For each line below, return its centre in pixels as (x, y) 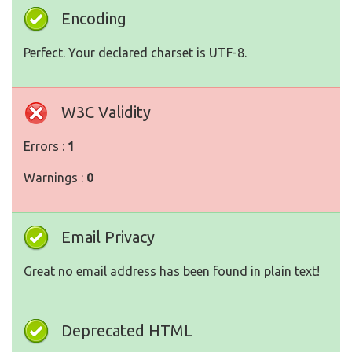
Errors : (46, 147)
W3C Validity (106, 112)
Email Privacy (108, 237)
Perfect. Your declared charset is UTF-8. (135, 53)
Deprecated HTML (127, 331)
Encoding (94, 19)
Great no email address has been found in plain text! (172, 271)
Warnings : (55, 178)
